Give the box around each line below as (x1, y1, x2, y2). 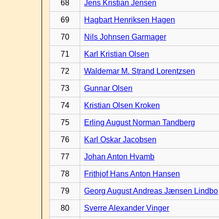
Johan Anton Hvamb (84, 153, 155, 161)
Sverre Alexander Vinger (84, 204, 170, 212)
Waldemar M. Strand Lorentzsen (84, 67, 196, 75)
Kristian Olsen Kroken (84, 101, 160, 109)
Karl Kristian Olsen (84, 50, 150, 58)
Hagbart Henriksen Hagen (84, 16, 175, 24)
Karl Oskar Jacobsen (84, 135, 157, 144)
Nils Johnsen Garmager (84, 33, 167, 41)
